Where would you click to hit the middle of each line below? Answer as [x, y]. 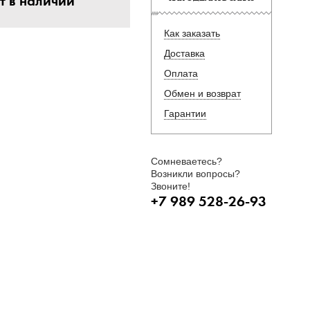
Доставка [184, 53]
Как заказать [192, 33]
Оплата [181, 73]
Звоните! [171, 186]
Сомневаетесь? [186, 161]
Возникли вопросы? [195, 174]
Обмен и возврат [202, 93]
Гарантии [185, 113]
